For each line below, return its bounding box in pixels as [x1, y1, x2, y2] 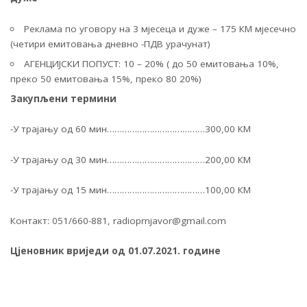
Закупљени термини [10, 92, 116, 105]
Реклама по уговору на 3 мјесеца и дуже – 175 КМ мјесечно [23, 22, 296, 35]
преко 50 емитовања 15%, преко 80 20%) [10, 72, 201, 85]
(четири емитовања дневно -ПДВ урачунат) [10, 37, 210, 50]
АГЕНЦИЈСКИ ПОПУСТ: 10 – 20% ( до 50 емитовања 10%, [23, 57, 279, 70]
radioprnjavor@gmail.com [113, 214, 226, 227]
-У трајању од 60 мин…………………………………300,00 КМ [10, 123, 251, 135]
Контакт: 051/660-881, [10, 214, 113, 227]
